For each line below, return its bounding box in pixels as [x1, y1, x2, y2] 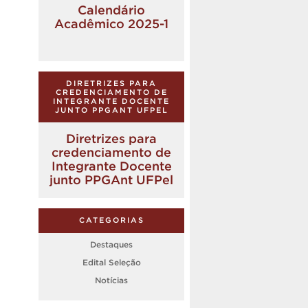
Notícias [95, 275, 128, 285]
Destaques [90, 239, 133, 249]
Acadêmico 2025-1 [54, 16, 168, 31]
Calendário [78, 2, 145, 17]
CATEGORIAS [78, 215, 144, 224]
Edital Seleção [82, 257, 141, 267]
